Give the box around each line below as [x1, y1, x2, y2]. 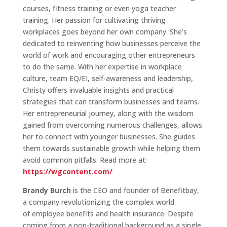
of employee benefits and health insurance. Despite [22, 209, 194, 219]
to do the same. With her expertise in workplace [22, 62, 182, 72]
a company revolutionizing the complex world [22, 197, 174, 207]
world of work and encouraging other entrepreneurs [22, 50, 195, 60]
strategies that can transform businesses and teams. [22, 97, 199, 107]
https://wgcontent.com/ [22, 167, 112, 177]
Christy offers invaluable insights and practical [22, 85, 174, 95]
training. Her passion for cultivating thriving [22, 15, 166, 25]
